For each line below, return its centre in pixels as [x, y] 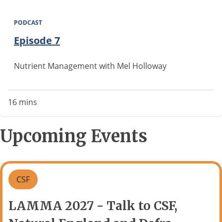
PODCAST [28, 23]
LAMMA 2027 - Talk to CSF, [93, 206]
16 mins [23, 102]
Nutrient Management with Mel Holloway [90, 66]
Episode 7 [37, 40]
